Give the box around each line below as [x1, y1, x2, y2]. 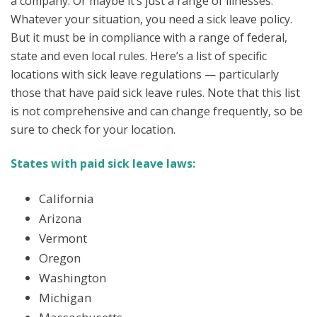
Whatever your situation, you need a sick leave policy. [11, 11, 292, 27]
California [39, 190, 94, 207]
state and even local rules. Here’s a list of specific [11, 47, 267, 64]
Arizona [39, 209, 82, 226]
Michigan [39, 289, 91, 306]
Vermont [39, 229, 87, 246]
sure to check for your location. [11, 121, 175, 137]
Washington [39, 269, 106, 286]
